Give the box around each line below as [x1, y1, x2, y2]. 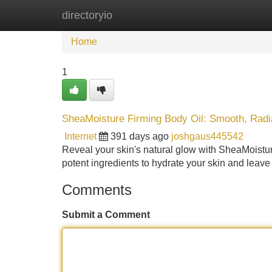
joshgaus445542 [171, 131, 243, 141]
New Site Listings [124, 10, 200, 20]
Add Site [218, 10, 255, 20]
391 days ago [110, 131, 169, 141]
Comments [62, 182, 132, 198]
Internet [64, 131, 97, 141]
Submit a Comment [62, 209, 150, 220]
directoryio [62, 9, 112, 21]
